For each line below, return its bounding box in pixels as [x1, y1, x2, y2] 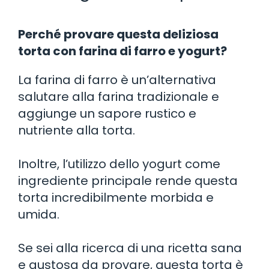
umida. [18, 205, 59, 223]
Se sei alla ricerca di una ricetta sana [18, 239, 242, 256]
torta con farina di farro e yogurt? [18, 42, 227, 59]
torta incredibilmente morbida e [18, 189, 214, 206]
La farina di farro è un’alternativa [18, 71, 216, 88]
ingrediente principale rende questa [18, 172, 238, 189]
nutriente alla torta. [18, 121, 135, 139]
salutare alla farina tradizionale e [18, 88, 219, 105]
